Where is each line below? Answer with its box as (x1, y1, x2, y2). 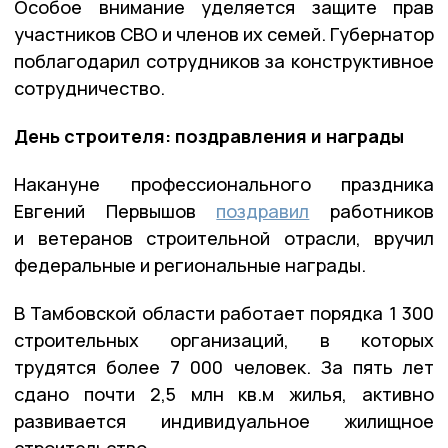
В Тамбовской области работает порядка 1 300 (14, 301, 434, 326)
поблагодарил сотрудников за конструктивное (14, 49, 434, 74)
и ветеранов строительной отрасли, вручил (14, 226, 434, 251)
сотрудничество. (14, 76, 165, 101)
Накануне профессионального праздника (14, 172, 434, 197)
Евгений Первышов (14, 199, 217, 224)
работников (309, 199, 435, 224)
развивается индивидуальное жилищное (14, 409, 434, 434)
